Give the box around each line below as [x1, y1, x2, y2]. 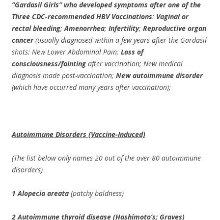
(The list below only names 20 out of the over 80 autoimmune [12, 153, 201, 163]
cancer [12, 35, 35, 45]
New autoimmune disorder [116, 71, 203, 80]
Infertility [109, 24, 139, 33]
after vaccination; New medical [86, 59, 183, 68]
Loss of [121, 47, 143, 56]
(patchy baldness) [69, 189, 124, 198]
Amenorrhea [64, 24, 105, 33]
